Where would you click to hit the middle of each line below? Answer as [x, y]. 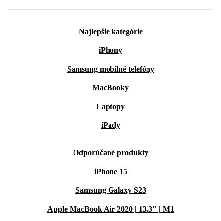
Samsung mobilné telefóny [110, 69]
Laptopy [110, 106]
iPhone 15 [110, 171]
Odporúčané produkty [110, 153]
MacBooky [110, 88]
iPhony [110, 50]
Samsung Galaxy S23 [110, 190]
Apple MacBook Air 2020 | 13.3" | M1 [110, 209]
